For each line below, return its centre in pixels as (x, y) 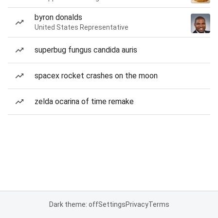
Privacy (137, 204)
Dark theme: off (73, 204)
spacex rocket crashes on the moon (96, 76)
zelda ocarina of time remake (84, 101)
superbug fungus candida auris (86, 50)
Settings (112, 204)
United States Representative (82, 27)
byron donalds (58, 17)
